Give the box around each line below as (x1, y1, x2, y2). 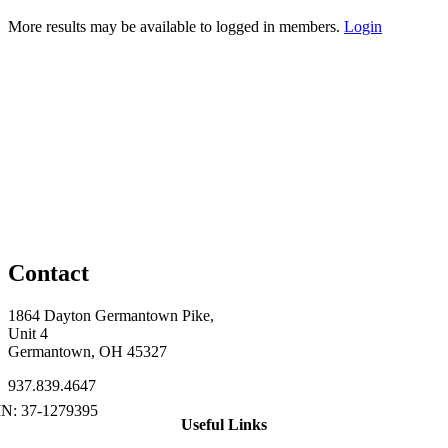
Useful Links (181, 415, 267, 433)
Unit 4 (8, 324, 48, 342)
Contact (8, 259, 89, 286)
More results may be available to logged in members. (8, 17, 344, 35)
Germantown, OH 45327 (8, 342, 167, 360)
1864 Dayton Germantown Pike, (8, 306, 214, 324)
